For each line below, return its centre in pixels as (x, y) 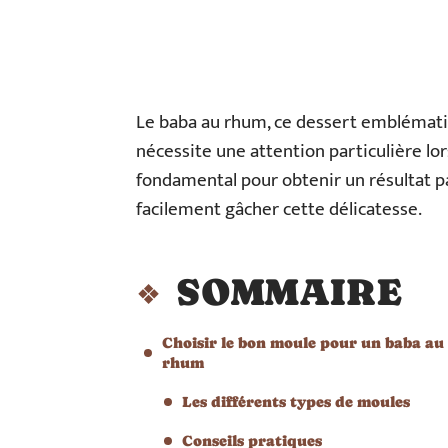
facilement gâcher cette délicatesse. (279, 209)
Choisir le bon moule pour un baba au (303, 342)
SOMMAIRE (289, 292)
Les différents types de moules (296, 401)
